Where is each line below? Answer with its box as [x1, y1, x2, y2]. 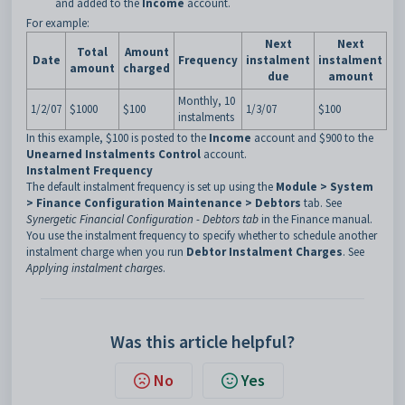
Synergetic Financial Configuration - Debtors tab [26, 212, 259, 227]
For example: [26, 15, 89, 31]
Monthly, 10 [178, 93, 235, 108]
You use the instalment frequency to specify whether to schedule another [26, 228, 377, 243]
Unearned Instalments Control [26, 146, 201, 162]
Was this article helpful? [110, 330, 295, 353]
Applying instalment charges [26, 260, 163, 276]
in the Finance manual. [259, 212, 372, 227]
